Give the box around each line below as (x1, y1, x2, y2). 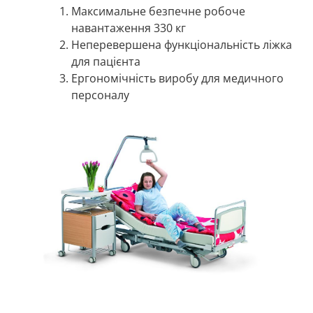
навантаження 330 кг (71, 20, 187, 36)
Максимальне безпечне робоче (71, 3, 246, 19)
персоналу (71, 87, 130, 103)
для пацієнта (71, 53, 141, 69)
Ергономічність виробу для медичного (71, 70, 284, 86)
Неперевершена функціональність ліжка (71, 36, 293, 52)
